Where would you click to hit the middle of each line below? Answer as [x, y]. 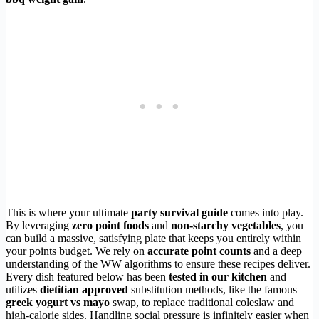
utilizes [23, 289]
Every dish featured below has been [87, 276]
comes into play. [266, 212]
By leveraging [39, 225]
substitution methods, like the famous [213, 289]
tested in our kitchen [218, 276]
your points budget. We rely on [77, 251]
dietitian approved [84, 289]
